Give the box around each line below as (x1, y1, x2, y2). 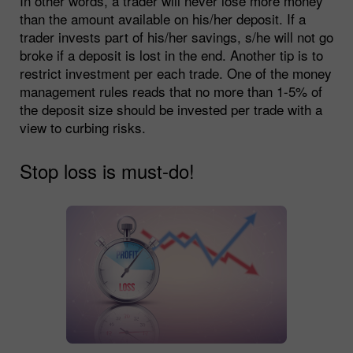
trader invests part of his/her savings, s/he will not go (20, 26, 333, 46)
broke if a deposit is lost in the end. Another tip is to (20, 44, 323, 65)
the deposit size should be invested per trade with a (20, 98, 322, 119)
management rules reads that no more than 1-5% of (20, 80, 322, 101)
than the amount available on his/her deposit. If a (20, 8, 306, 28)
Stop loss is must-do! (20, 156, 195, 184)
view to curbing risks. (20, 117, 146, 137)
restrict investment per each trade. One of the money (20, 62, 332, 83)
